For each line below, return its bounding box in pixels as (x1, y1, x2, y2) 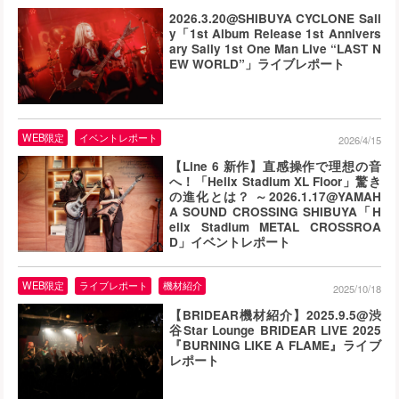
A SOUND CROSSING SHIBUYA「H (169, 203, 381, 221)
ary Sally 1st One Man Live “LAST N (169, 40, 381, 58)
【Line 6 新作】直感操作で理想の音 (169, 158, 381, 175)
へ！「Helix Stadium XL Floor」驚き (169, 173, 381, 191)
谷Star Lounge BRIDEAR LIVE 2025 (169, 321, 381, 338)
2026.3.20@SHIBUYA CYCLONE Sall (169, 10, 381, 28)
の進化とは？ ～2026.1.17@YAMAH (169, 188, 381, 206)
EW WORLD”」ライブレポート (169, 55, 346, 73)
